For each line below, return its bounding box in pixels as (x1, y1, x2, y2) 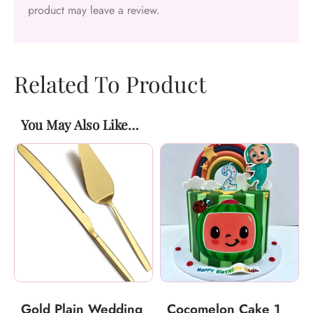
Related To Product (14, 68, 206, 99)
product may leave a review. (28, 1, 160, 18)
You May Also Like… (21, 115, 138, 134)
